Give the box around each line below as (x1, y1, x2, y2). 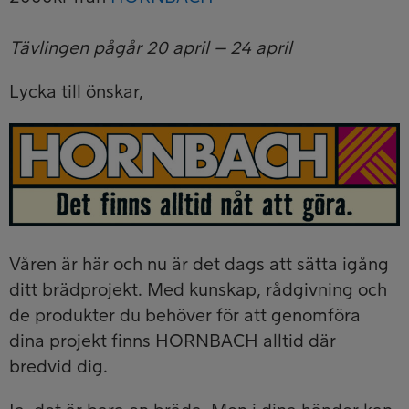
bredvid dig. (9, 358, 112, 377)
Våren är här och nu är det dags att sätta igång (9, 256, 389, 275)
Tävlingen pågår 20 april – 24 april (9, 39, 292, 58)
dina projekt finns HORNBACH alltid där (9, 332, 336, 351)
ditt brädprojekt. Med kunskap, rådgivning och (9, 281, 387, 300)
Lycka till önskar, (9, 83, 143, 102)
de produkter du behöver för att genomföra (9, 307, 361, 326)
